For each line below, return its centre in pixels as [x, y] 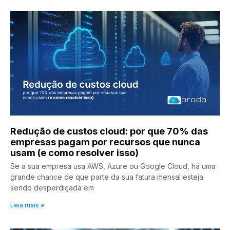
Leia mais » [27, 205]
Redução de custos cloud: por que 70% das [109, 131]
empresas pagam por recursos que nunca [105, 142]
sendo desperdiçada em [52, 187]
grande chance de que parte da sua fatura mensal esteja [107, 177]
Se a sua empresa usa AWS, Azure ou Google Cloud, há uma [113, 166]
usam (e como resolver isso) [74, 152]
